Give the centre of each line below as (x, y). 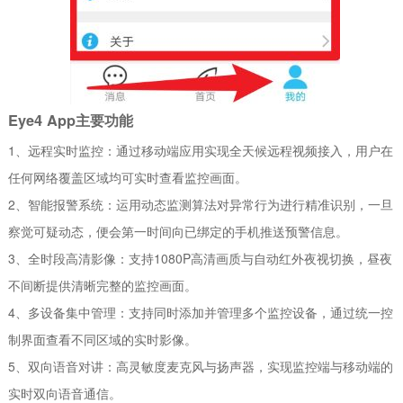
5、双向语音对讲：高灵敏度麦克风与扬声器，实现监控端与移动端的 (201, 366)
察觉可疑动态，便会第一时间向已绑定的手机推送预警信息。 (179, 231)
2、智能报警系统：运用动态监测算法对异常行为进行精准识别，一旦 (201, 204)
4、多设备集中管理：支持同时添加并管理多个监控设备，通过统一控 (201, 312)
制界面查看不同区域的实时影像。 (103, 339)
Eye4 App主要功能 (71, 120)
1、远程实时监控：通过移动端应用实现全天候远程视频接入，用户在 (201, 150)
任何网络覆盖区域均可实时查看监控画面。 (128, 177)
